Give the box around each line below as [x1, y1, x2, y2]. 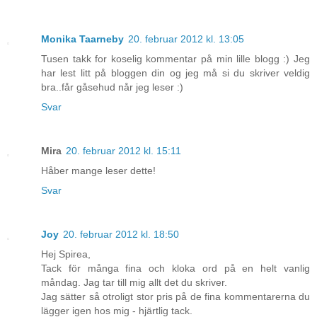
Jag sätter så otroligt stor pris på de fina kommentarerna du [41, 291, 310, 303]
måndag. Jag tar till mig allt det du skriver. [41, 277, 227, 289]
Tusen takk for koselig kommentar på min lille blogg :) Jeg [41, 53, 310, 65]
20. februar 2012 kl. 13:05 [128, 33, 244, 45]
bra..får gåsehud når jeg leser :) [41, 81, 183, 93]
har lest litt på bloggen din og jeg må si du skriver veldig [41, 67, 310, 79]
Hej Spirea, [41, 248, 91, 260]
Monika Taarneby [41, 33, 124, 45]
